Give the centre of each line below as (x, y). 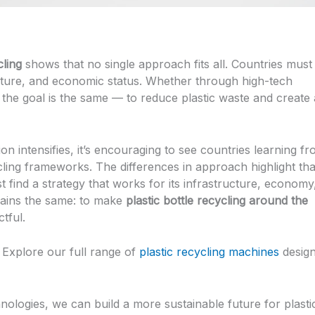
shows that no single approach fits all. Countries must (167, 64)
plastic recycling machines (209, 252)
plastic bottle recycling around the (217, 200)
